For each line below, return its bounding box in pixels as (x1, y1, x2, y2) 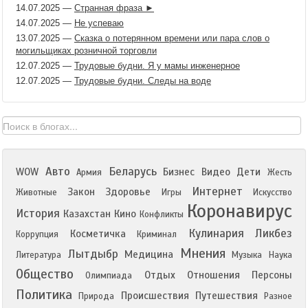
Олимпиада (85, 270, 133, 281)
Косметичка (69, 228, 126, 240)
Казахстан (63, 208, 111, 220)
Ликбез (255, 226, 292, 241)
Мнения (179, 245, 225, 261)
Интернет (191, 184, 243, 199)
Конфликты (140, 209, 184, 220)
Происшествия (120, 289, 189, 302)
